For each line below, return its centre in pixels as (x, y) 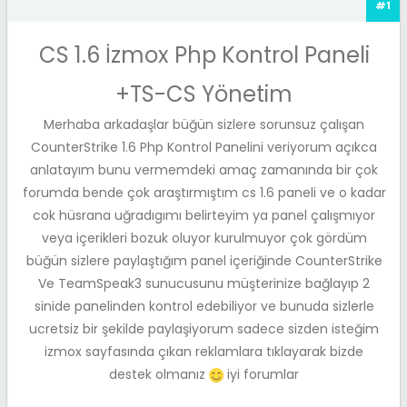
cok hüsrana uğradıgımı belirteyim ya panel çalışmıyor (204, 215)
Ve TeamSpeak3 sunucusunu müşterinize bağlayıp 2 (204, 283)
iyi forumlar (261, 374)
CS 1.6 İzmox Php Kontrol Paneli (204, 55)
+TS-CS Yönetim (204, 94)
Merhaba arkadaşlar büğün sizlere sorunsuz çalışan (204, 124)
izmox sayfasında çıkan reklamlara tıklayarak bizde (204, 351)
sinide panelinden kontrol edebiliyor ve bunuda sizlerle (204, 306)
